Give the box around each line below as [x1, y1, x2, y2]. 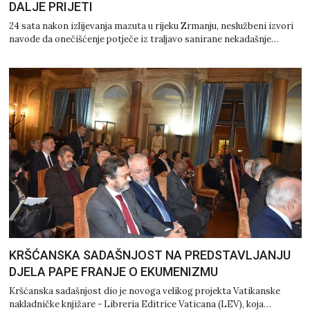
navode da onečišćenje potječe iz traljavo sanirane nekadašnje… [8, 33, 279, 46]
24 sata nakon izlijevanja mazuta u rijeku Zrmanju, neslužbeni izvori [8, 20, 293, 33]
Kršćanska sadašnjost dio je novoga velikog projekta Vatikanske [8, 284, 280, 297]
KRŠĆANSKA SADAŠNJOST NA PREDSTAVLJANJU [8, 247, 291, 262]
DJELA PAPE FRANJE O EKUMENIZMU [8, 264, 218, 279]
